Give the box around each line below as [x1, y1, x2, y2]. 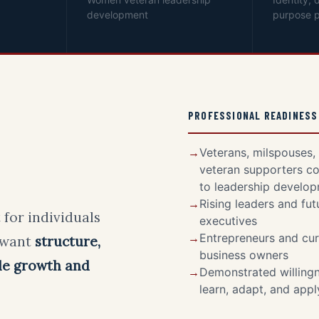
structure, [35, 233, 100, 250]
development [87, 9, 149, 21]
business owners [199, 248, 288, 262]
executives [199, 214, 257, 228]
